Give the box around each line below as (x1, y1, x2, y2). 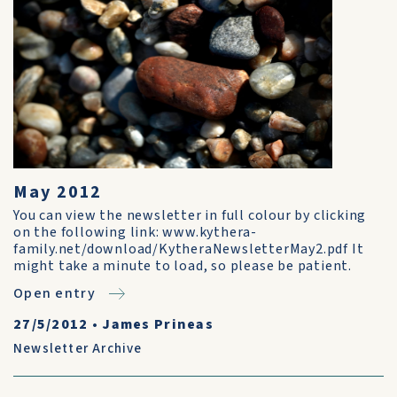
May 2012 (13, 180, 103, 205)
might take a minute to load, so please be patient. (13, 256, 352, 276)
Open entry (13, 284, 96, 303)
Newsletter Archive (13, 339, 143, 358)
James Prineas (102, 315, 214, 334)
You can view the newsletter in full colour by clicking (13, 206, 367, 225)
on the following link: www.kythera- (13, 222, 258, 242)
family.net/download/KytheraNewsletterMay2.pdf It (13, 239, 364, 259)
